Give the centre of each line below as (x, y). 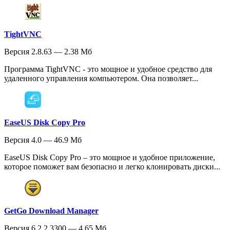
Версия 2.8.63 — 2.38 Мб (48, 52)
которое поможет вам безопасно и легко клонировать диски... (112, 167)
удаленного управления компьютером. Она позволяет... (101, 79)
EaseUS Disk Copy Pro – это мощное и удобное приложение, (110, 158)
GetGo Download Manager (51, 211)
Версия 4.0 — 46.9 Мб (43, 140)
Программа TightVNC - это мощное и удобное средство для (108, 69)
